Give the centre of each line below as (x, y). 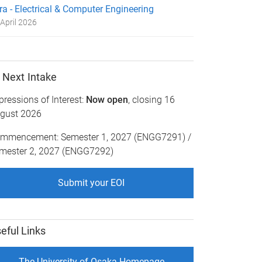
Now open (107, 99)
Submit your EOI (91, 182)
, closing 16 (152, 99)
